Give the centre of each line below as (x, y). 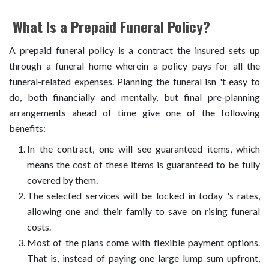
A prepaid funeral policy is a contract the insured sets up (134, 50)
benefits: (27, 128)
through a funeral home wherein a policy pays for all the (134, 65)
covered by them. (62, 180)
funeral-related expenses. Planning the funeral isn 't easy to (134, 81)
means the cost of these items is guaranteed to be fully (144, 164)
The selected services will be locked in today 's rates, (144, 195)
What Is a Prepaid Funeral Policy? (110, 26)
